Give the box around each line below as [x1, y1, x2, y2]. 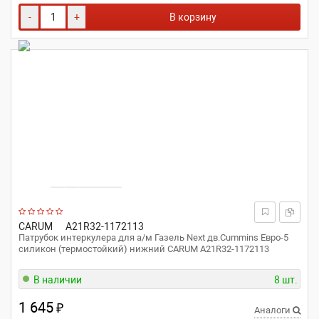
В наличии [33, 274, 82, 286]
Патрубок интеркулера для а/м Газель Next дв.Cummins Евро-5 [19, 232, 288, 243]
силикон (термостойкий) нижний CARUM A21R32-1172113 [19, 244, 269, 254]
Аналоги [254, 305, 293, 315]
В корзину [169, 11, 216, 23]
